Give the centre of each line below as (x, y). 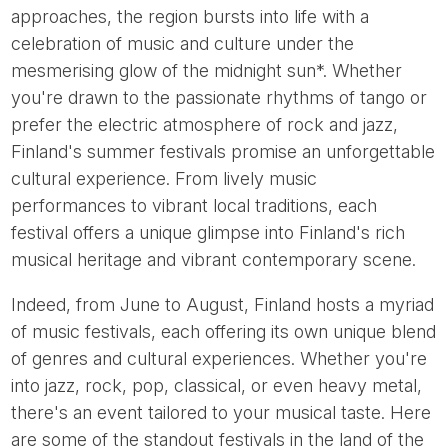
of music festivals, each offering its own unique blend (224, 331)
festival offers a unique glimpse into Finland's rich (208, 232)
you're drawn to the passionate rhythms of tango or (219, 97)
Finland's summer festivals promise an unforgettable (223, 151)
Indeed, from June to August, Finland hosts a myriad (223, 304)
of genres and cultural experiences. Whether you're (219, 358)
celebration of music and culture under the (183, 43)
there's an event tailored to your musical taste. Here (221, 412)
